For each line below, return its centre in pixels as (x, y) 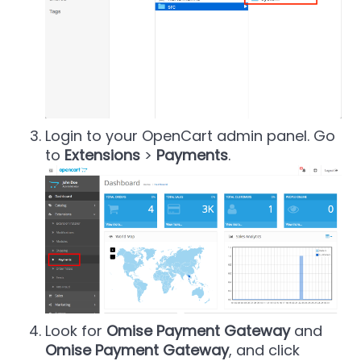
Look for (76, 331)
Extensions (102, 155)
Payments (192, 155)
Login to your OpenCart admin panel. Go (190, 135)
